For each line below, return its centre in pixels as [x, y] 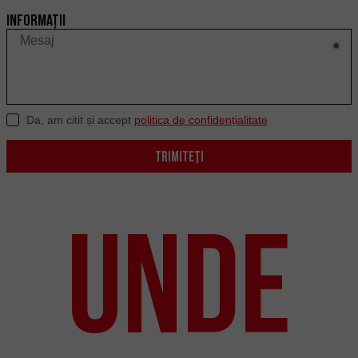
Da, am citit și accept [80, 120]
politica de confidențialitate [201, 120]
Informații [36, 20]
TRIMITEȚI [179, 157]
